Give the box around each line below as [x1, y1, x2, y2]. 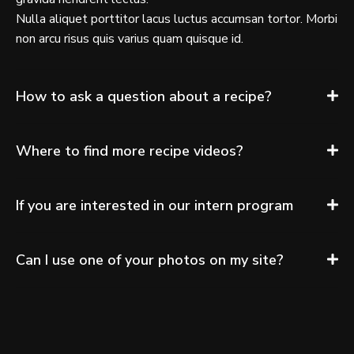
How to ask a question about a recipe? [16, 86, 272, 106]
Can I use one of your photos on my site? [16, 250, 284, 269]
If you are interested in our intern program [16, 195, 293, 215]
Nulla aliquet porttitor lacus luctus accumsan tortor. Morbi [16, 9, 337, 28]
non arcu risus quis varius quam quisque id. [16, 29, 243, 47]
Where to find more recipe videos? [16, 141, 243, 160]
